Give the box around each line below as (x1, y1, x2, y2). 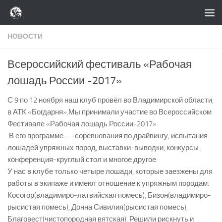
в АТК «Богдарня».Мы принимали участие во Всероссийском (7, 108, 212, 116)
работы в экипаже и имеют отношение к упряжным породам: (7, 179, 209, 188)
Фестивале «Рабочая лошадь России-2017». (7, 119, 158, 128)
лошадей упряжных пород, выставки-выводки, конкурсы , (7, 143, 202, 152)
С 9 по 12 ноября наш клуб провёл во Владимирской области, (7, 96, 214, 105)
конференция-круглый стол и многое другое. (7, 155, 158, 164)
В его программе (7, 131, 65, 140)
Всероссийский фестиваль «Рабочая (7, 58, 192, 71)
